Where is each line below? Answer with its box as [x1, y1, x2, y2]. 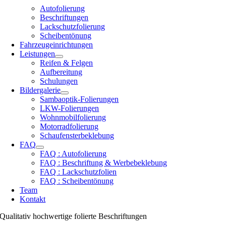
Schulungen [40, 77, 78, 86]
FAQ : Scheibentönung [40, 177, 114, 186]
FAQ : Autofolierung [40, 149, 107, 158]
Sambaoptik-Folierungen [40, 95, 119, 104]
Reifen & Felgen [40, 59, 93, 68]
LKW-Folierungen [40, 104, 99, 113]
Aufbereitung [40, 68, 83, 77]
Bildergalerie [20, 86, 61, 95]
